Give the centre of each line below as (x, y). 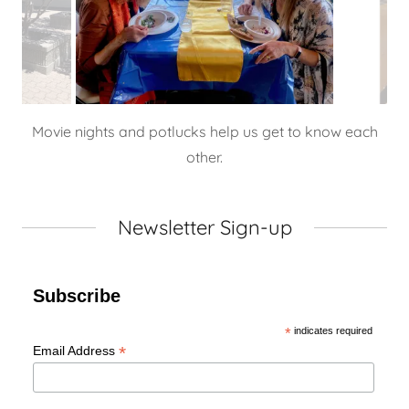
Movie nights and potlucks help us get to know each (204, 131)
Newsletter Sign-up (204, 227)
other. (204, 157)
